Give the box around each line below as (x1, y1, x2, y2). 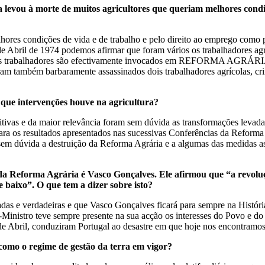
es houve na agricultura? (60, 97, 159, 107)
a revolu (231, 169, 263, 179)
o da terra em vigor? (91, 241, 172, 251)
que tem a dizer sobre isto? (44, 180, 153, 190)
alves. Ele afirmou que (135, 169, 226, 179)
